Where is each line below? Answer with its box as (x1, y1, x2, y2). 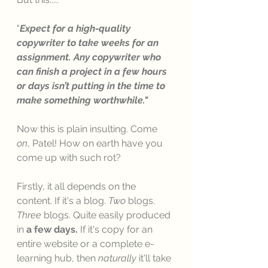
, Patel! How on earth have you (28, 138, 165, 149)
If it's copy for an (80, 224, 155, 235)
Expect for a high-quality (20, 23, 133, 34)
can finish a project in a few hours (17, 66, 169, 77)
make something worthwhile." (17, 95, 148, 106)
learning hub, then (17, 252, 98, 264)
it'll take (136, 252, 173, 264)
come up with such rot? (17, 152, 123, 163)
